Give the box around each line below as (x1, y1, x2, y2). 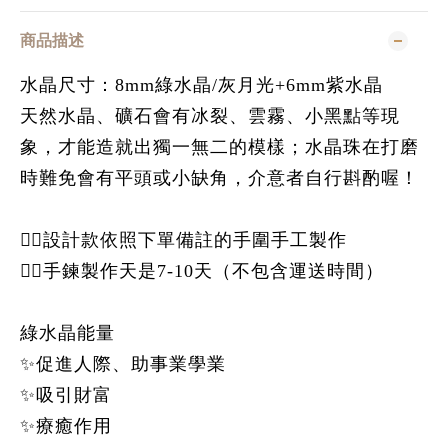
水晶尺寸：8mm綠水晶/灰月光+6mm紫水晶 (20, 75, 383, 95)
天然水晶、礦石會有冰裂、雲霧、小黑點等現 (20, 106, 400, 126)
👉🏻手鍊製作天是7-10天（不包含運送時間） (20, 261, 384, 281)
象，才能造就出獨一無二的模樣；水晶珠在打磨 (20, 137, 419, 157)
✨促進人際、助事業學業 (20, 354, 226, 374)
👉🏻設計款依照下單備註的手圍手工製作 (20, 230, 347, 250)
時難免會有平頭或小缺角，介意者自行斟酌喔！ (20, 168, 419, 188)
